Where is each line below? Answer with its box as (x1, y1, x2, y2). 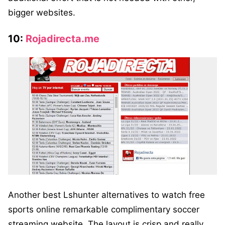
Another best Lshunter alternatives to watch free (8, 189, 205, 200)
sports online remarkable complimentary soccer (8, 204, 199, 214)
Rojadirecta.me (26, 32, 99, 45)
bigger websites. (8, 7, 75, 18)
